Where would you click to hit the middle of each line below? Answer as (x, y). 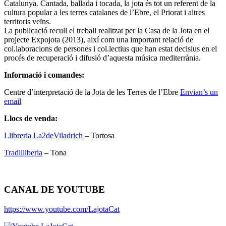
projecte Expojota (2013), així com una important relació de (99, 40)
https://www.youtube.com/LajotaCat (62, 209)
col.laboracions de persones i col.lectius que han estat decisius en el (110, 49)
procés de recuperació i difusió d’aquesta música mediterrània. (102, 58)
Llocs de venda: (31, 119)
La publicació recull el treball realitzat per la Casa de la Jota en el (107, 31)
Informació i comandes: (44, 75)
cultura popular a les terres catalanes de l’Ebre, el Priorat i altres (104, 13)
